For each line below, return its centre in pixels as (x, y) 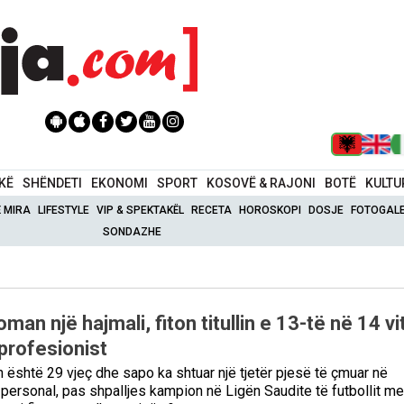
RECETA (212, 210)
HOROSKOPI (271, 210)
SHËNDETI (53, 183)
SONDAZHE (133, 231)
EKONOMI (120, 183)
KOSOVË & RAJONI (262, 183)
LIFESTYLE (64, 210)
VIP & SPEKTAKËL (141, 210)
